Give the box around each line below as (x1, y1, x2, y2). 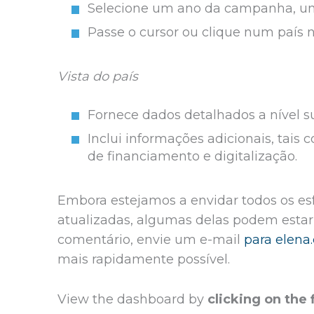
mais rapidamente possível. (57, 252, 230, 268)
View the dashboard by (57, 291, 207, 307)
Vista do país (57, 69, 138, 85)
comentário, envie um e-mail (57, 232, 244, 248)
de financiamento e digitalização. (87, 149, 297, 165)
